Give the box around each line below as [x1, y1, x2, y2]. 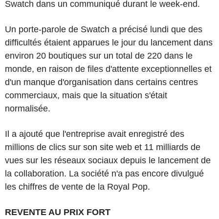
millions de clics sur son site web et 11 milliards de [5, 142, 200, 152]
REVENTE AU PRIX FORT [5, 207, 110, 217]
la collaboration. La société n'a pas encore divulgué [5, 168, 204, 178]
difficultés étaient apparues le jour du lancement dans [5, 37, 213, 47]
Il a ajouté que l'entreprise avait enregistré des [5, 129, 184, 139]
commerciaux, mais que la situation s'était [5, 90, 167, 100]
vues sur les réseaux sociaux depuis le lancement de [5, 155, 211, 165]
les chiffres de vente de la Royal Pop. [5, 181, 150, 192]
